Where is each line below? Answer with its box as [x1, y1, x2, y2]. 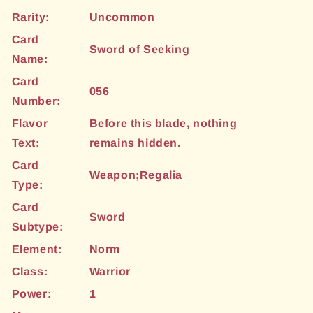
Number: [11, 95, 61, 107]
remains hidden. [89, 137, 181, 149]
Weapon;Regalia [89, 169, 182, 181]
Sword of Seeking [89, 43, 190, 55]
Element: [11, 243, 62, 255]
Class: [11, 265, 48, 277]
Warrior [89, 265, 131, 277]
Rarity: [11, 11, 50, 23]
